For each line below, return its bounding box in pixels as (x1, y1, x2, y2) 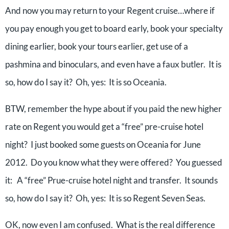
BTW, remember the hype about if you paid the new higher (5, 103, 222, 114)
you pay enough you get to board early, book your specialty (5, 23, 223, 34)
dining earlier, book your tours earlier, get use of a (5, 41, 188, 52)
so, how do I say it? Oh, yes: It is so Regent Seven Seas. (5, 193, 205, 203)
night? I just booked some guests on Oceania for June (5, 139, 201, 150)
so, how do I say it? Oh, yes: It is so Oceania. (5, 77, 167, 87)
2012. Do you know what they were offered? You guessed (5, 157, 222, 168)
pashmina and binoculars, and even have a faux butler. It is (5, 59, 221, 70)
